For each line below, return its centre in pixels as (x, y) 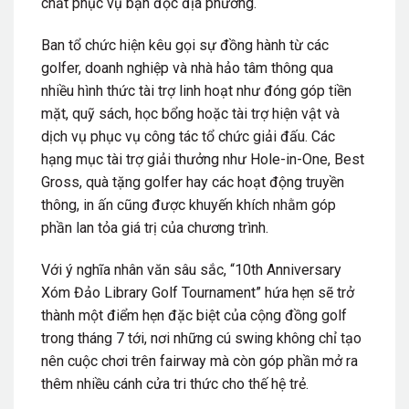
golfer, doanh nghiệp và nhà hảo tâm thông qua (187, 68)
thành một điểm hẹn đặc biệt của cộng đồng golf (194, 316)
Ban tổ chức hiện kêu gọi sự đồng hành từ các (185, 46)
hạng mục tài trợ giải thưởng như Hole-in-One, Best (203, 160)
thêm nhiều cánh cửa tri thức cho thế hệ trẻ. (175, 384)
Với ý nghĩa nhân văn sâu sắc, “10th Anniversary (191, 270)
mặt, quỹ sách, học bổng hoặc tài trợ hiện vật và (190, 114)
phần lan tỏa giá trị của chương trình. (155, 228)
